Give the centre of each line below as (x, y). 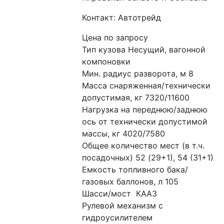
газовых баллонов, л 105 (130, 181)
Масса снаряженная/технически (146, 85)
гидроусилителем (117, 217)
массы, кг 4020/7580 (124, 133)
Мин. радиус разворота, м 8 (138, 73)
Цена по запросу (115, 37)
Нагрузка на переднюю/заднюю (145, 109)
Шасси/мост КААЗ (120, 193)
